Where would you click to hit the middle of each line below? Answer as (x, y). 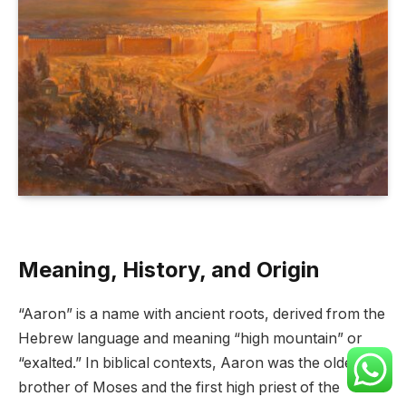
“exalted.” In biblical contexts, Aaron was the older (188, 363)
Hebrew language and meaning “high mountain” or (190, 339)
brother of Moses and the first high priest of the (179, 388)
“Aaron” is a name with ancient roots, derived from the (202, 314)
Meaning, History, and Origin (169, 270)
